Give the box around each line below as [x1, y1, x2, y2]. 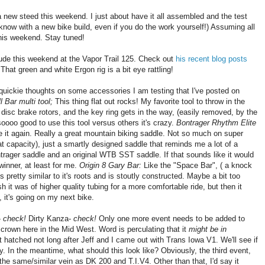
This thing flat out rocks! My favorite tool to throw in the [53, 97, 245, 106]
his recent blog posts [176, 54, 247, 64]
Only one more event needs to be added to [99, 214, 245, 224]
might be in [189, 225, 227, 234]
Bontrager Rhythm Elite [176, 118, 256, 128]
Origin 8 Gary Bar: [79, 161, 144, 170]
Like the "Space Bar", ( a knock [144, 161, 252, 170]
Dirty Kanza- [28, 214, 73, 224]
